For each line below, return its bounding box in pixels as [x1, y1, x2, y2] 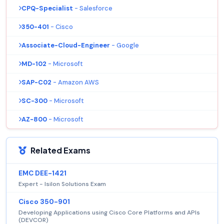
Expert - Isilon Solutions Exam [18, 179, 106, 188]
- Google [111, 40, 139, 49]
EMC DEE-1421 [18, 168, 66, 177]
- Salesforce [74, 3, 112, 12]
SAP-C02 [21, 77, 51, 86]
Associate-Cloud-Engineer [21, 40, 110, 49]
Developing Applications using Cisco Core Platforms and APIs [18, 208, 200, 216]
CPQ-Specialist [21, 3, 73, 12]
